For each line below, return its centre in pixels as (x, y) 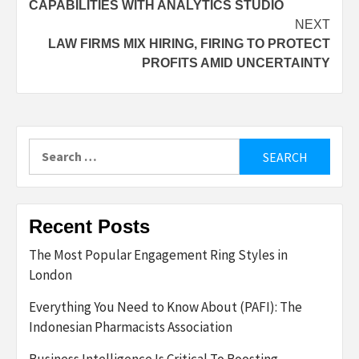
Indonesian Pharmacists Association (131, 327)
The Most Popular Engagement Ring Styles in (158, 255)
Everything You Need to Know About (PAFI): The (165, 307)
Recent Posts (89, 226)
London (50, 275)
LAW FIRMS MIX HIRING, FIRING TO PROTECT (189, 44)
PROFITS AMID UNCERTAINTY (236, 63)
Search (48, 147)
